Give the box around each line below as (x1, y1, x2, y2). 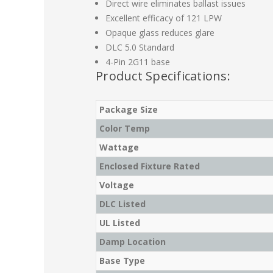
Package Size (99, 104, 158, 116)
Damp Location (99, 236, 166, 248)
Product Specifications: (96, 68, 230, 85)
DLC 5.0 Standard (105, 41, 175, 54)
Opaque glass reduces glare (105, 27, 215, 39)
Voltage (99, 179, 134, 191)
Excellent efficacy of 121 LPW (105, 12, 222, 24)
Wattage (99, 141, 139, 154)
